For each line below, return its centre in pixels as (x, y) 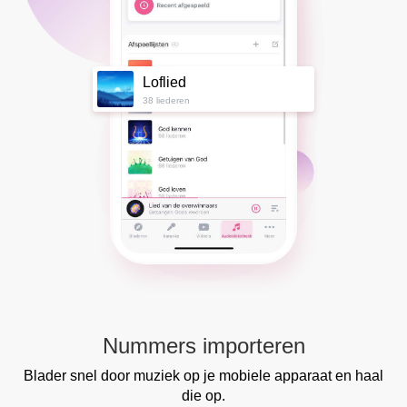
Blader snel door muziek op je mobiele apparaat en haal (203, 375)
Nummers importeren (203, 345)
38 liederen (166, 100)
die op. (203, 395)
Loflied (164, 82)
